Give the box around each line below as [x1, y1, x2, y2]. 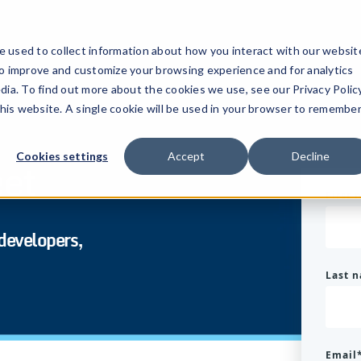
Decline [291, 149, 330, 164]
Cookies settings [16, 149, 108, 164]
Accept [168, 149, 205, 164]
